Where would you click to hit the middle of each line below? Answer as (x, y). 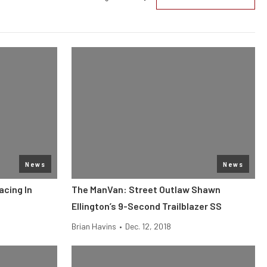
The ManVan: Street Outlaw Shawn (146, 189)
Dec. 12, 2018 (148, 226)
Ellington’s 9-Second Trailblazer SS (147, 206)
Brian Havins (94, 226)
